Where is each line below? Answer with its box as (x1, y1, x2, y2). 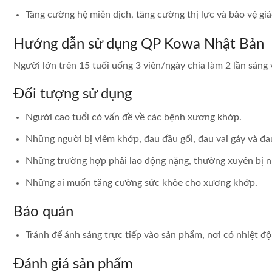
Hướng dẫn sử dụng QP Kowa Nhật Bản (13, 36, 264, 52)
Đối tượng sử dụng (13, 87, 132, 102)
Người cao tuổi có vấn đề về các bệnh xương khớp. (25, 112, 242, 123)
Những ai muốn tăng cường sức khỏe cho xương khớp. (25, 178, 257, 188)
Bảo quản (13, 205, 73, 220)
